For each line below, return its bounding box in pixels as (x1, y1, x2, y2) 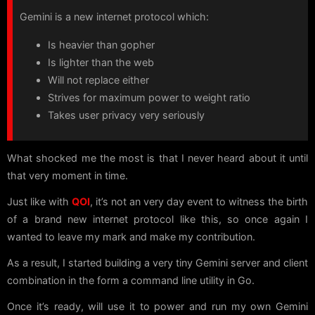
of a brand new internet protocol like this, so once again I (7, 213, 308, 226)
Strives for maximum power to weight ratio (48, 91, 250, 103)
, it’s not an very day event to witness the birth (90, 195, 308, 208)
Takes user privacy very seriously (48, 108, 205, 121)
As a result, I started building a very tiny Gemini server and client (7, 257, 308, 269)
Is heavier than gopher (48, 38, 155, 51)
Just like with (7, 195, 72, 208)
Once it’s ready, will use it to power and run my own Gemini (7, 300, 308, 313)
